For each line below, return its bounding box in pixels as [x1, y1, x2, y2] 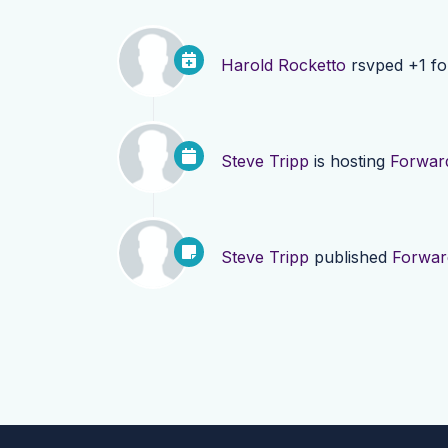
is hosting [309, 151, 390, 172]
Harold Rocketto [221, 55, 346, 76]
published [309, 247, 392, 268]
